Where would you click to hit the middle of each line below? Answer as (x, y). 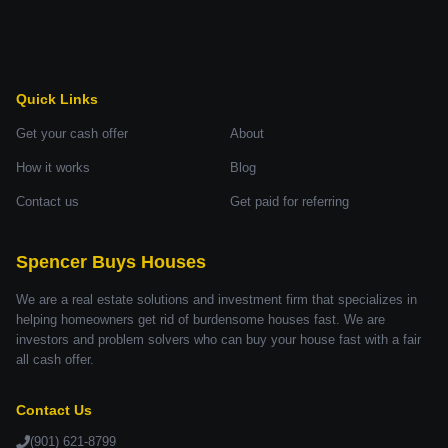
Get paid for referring (289, 201)
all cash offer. (55, 359)
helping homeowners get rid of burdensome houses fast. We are (200, 319)
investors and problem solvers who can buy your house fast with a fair (218, 339)
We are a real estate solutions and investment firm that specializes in (216, 299)
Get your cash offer (72, 133)
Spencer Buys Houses (111, 262)
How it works (53, 167)
